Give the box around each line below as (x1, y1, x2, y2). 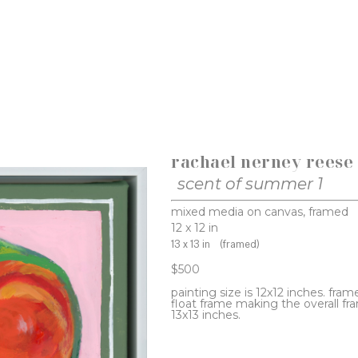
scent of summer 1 (177, 174, 324, 194)
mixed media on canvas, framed (171, 205, 349, 220)
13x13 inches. (171, 308, 241, 323)
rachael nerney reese (171, 151, 354, 173)
